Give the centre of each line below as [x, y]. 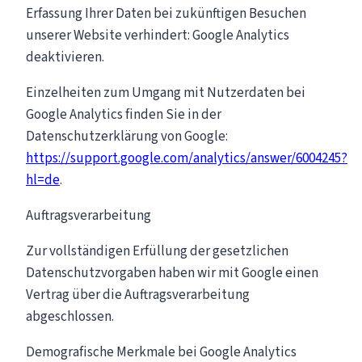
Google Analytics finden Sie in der [124, 114]
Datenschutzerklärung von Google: [127, 136]
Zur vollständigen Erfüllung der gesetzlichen [157, 251]
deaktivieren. [65, 57]
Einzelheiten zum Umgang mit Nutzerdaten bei [166, 93]
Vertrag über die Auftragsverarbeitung [138, 295]
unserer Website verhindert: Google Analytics [158, 35]
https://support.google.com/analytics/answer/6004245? [187, 158]
